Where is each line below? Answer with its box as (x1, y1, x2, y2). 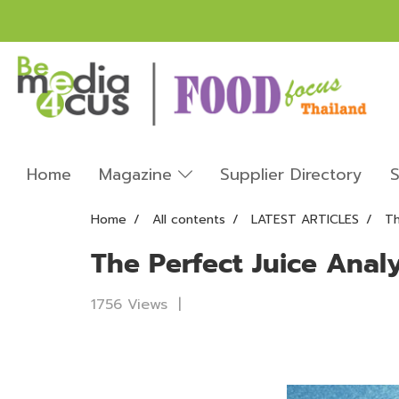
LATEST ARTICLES (251, 209, 359, 229)
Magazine (99, 161, 178, 187)
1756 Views (91, 293, 167, 315)
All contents (152, 209, 225, 229)
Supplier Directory (219, 161, 362, 187)
